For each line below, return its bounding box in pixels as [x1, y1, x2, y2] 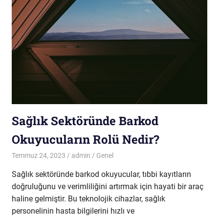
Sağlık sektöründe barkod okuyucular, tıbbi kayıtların [12, 170, 191, 179]
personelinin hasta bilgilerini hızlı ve [12, 206, 134, 216]
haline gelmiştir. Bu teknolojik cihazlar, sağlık [12, 194, 165, 203]
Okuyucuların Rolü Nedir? [12, 131, 159, 147]
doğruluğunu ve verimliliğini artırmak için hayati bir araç [12, 182, 203, 191]
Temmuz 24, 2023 [12, 152, 66, 159]
